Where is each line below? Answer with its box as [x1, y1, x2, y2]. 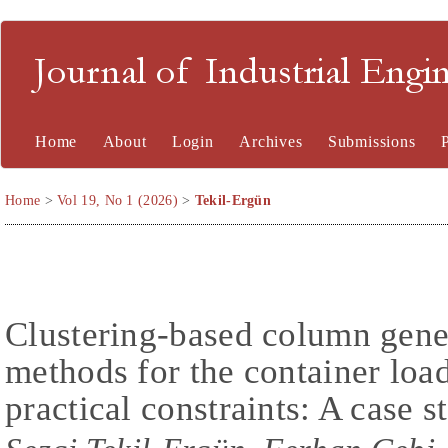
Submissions [327, 133, 416, 150]
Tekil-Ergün [194, 193, 272, 208]
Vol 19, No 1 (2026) [57, 193, 178, 208]
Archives [239, 133, 303, 150]
